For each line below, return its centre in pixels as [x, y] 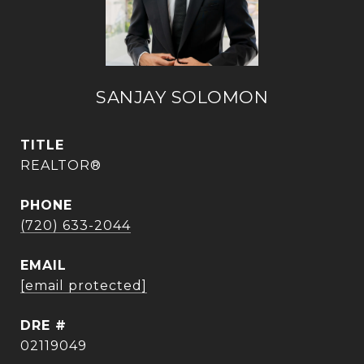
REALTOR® [61, 165]
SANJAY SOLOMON [182, 97]
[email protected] [84, 286]
